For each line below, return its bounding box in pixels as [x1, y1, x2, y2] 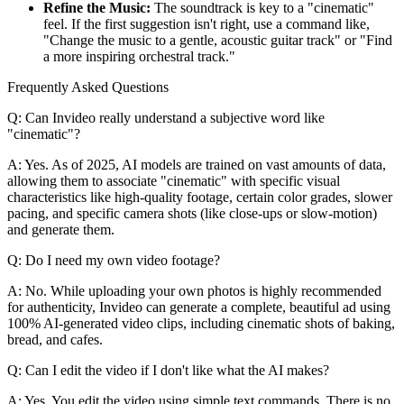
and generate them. [7, 221, 115, 237]
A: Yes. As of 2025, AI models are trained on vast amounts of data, [7, 156, 386, 172]
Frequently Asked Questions [7, 78, 169, 95]
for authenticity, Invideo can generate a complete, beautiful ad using [7, 298, 390, 315]
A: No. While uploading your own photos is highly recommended [7, 282, 381, 298]
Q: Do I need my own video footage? [7, 252, 220, 268]
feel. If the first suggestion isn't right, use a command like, [43, 15, 370, 32]
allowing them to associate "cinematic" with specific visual [7, 172, 340, 188]
